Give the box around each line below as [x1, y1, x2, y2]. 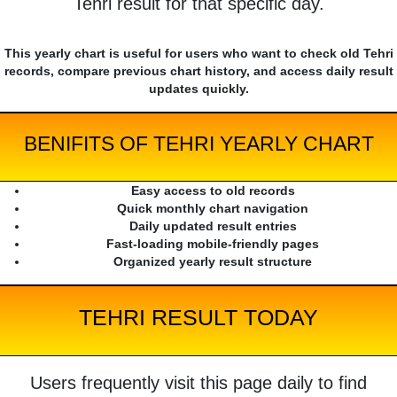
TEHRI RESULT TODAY [79, 305, 318, 331]
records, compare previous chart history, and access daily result [4, 64, 393, 79]
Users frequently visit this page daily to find [30, 373, 367, 393]
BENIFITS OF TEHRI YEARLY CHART [23, 132, 374, 156]
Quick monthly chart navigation [117, 201, 308, 216]
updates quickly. [148, 82, 249, 97]
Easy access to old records [130, 183, 295, 198]
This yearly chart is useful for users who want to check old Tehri [4, 46, 393, 61]
